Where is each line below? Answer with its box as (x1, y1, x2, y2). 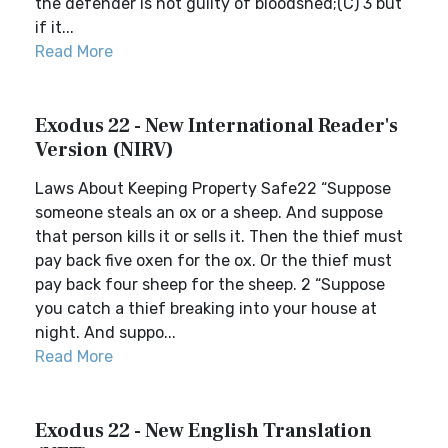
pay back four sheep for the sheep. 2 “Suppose (35, 275, 385, 294)
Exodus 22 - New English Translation (35, 418, 372, 444)
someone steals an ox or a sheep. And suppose (35, 203, 383, 222)
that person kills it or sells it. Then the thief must (35, 227, 403, 246)
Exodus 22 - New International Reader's (35, 113, 398, 139)
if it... (35, 18, 74, 37)
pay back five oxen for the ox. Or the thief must (35, 251, 392, 270)
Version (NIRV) (35, 137, 174, 163)
